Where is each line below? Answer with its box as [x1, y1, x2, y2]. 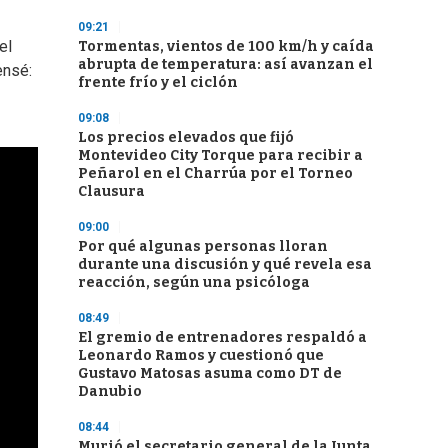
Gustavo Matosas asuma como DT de [78, 365, 342, 382]
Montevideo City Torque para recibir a [78, 147, 363, 164]
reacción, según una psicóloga [78, 274, 310, 291]
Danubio [78, 383, 142, 400]
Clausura [78, 183, 145, 200]
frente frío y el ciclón [78, 74, 238, 91]
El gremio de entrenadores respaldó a [78, 329, 367, 346]
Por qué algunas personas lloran [78, 238, 328, 255]
